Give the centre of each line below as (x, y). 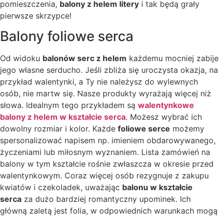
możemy (187, 128)
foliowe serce (144, 128)
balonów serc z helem (85, 58)
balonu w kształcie (157, 187)
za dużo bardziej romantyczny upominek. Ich (106, 199)
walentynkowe (166, 105)
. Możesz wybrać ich (164, 117)
